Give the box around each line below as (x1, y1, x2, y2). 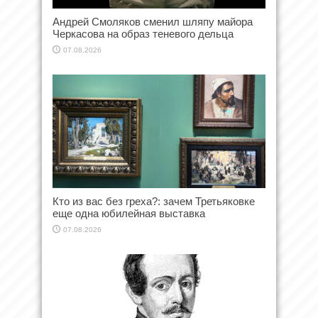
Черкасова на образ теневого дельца (53, 27, 234, 40)
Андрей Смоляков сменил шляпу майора (53, 15, 253, 28)
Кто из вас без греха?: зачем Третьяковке (53, 194, 255, 207)
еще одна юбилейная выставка (53, 207, 205, 219)
